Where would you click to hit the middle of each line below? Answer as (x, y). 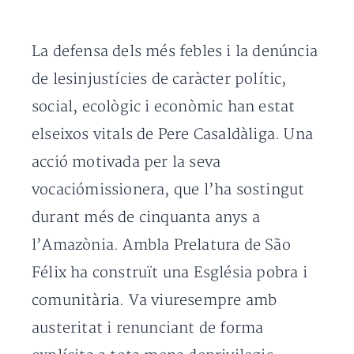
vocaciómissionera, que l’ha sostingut (168, 190)
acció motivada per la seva (126, 162)
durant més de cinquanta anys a (146, 218)
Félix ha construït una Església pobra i (169, 273)
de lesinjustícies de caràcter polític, (159, 79)
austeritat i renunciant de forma (148, 328)
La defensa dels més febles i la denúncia (175, 52)
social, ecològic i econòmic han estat (164, 107)
